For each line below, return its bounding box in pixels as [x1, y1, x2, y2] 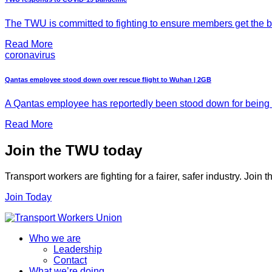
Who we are [29, 233, 81, 243]
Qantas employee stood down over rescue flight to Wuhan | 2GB [5, 76, 211, 84]
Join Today [5, 191, 52, 202]
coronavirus [5, 50, 55, 61]
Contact [53, 254, 87, 265]
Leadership [53, 243, 102, 254]
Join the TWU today [5, 142, 142, 159]
